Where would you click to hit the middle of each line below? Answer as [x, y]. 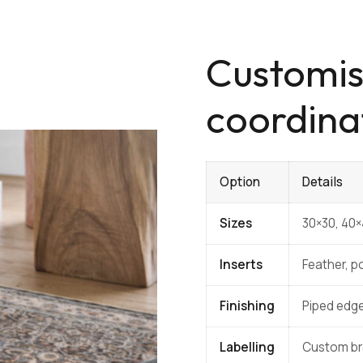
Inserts [241, 265]
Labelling [247, 348]
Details [322, 182]
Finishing [247, 306]
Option [240, 182]
